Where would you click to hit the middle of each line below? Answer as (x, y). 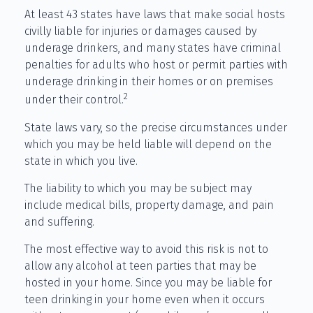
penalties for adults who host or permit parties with (156, 65)
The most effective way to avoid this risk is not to (146, 249)
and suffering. (59, 221)
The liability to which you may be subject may (138, 188)
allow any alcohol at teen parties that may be (140, 265)
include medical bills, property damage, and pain (149, 205)
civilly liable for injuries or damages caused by (140, 31)
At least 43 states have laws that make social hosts (155, 15)
